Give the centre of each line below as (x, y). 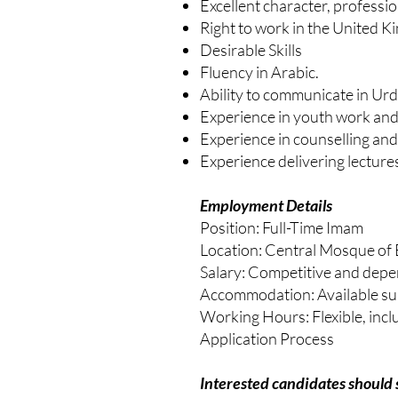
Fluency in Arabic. (259, 72)
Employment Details (266, 205)
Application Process (267, 338)
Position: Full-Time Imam (282, 227)
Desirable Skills (251, 50)
